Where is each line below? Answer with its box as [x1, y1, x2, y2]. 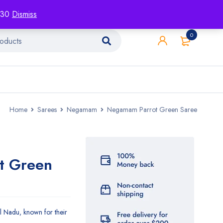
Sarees [37, 105, 57, 114]
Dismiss [12, 8, 37, 20]
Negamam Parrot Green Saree [107, 105, 197, 114]
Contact [86, 3, 109, 13]
